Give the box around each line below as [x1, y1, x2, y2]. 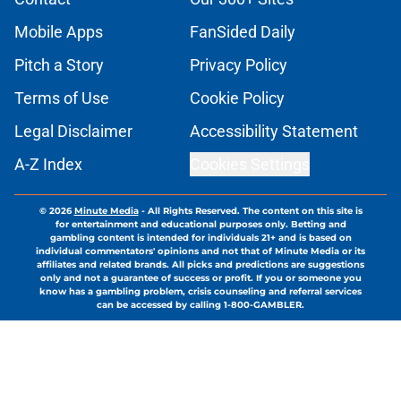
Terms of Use [14, 89, 109, 108]
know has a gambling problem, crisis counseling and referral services [39, 286, 362, 298]
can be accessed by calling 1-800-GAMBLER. [97, 299, 304, 311]
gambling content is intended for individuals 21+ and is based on [49, 232, 352, 244]
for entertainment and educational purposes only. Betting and [55, 218, 346, 231]
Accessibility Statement [190, 122, 358, 141]
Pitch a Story [14, 55, 104, 75]
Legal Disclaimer [14, 122, 132, 141]
